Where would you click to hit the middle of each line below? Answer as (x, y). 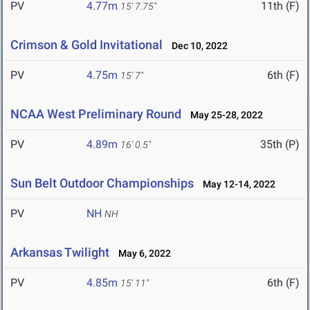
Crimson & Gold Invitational (86, 45)
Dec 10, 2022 (197, 46)
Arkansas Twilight (60, 253)
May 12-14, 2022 (236, 184)
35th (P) (280, 145)
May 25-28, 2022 (224, 115)
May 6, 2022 (142, 254)
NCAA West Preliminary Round (96, 114)
